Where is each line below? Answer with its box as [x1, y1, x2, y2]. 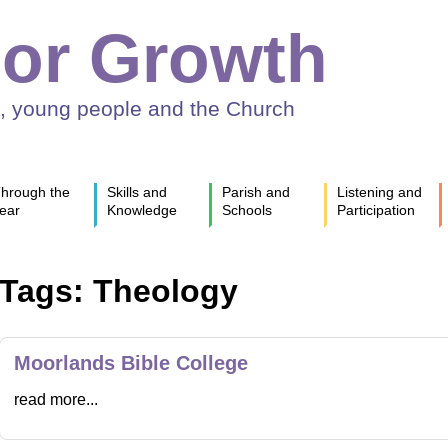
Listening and [337, 183, 422, 200]
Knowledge [107, 201, 177, 218]
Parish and [222, 183, 290, 200]
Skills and [107, 183, 167, 200]
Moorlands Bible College [13, 351, 248, 374]
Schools [222, 201, 272, 218]
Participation [337, 201, 415, 218]
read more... [13, 390, 98, 408]
